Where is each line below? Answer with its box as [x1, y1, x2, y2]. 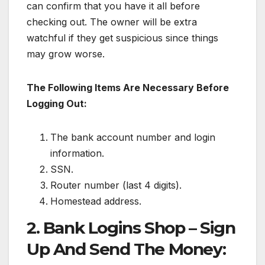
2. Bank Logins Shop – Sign [27, 218, 235, 238]
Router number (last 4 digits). [50, 179, 182, 192]
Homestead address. [50, 195, 141, 208]
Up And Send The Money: [27, 239, 226, 260]
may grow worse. [27, 48, 105, 60]
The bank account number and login [50, 131, 215, 144]
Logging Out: [27, 98, 87, 110]
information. [50, 147, 104, 160]
